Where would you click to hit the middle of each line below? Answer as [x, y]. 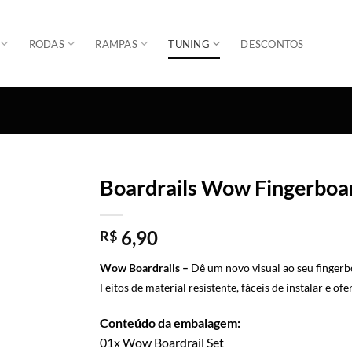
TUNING [189, 44]
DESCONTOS [272, 44]
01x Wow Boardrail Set [162, 342]
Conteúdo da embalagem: [170, 322]
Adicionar [40, 219]
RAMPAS [116, 44]
